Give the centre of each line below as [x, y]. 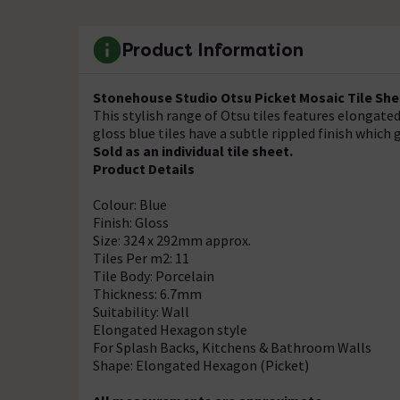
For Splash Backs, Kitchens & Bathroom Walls [232, 347]
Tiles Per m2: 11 [141, 258]
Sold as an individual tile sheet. [193, 151]
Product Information [212, 50]
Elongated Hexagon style [170, 329]
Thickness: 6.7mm [147, 294]
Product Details [144, 169]
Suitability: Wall [141, 312]
